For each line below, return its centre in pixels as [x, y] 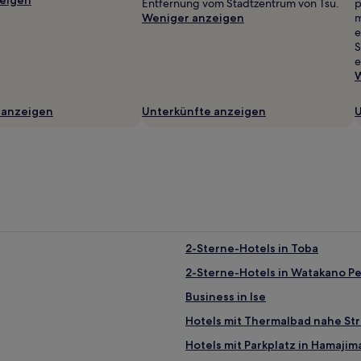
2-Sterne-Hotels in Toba [252, 248]
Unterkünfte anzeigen [204, 111]
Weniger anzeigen [193, 17]
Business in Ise [226, 296]
